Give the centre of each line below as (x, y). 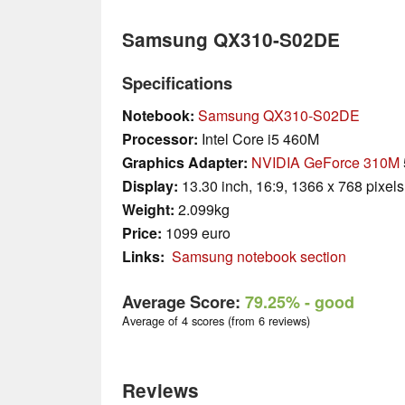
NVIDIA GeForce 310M (325, 162)
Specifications (177, 82)
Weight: (148, 209)
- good (327, 301)
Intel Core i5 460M (259, 138)
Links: (143, 256)
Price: (142, 232)
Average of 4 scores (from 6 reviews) (216, 321)
